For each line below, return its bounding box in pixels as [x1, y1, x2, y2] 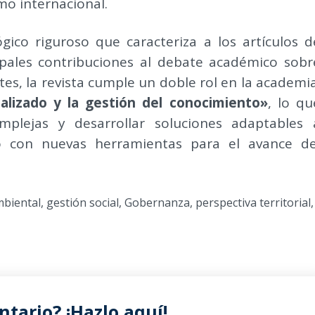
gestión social [46, 195, 119, 211]
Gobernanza [124, 195, 190, 211]
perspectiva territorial [195, 195, 311, 211]
